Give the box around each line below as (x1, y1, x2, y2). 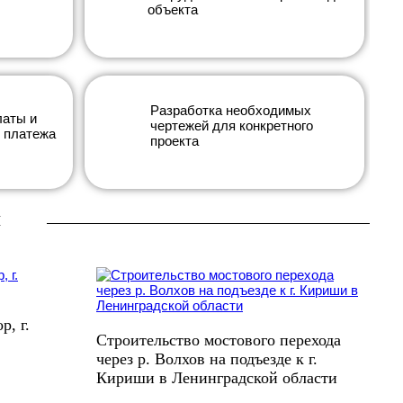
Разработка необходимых (150, 103, 312, 118)
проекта (150, 133, 200, 148)
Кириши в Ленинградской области (96, 369, 337, 387)
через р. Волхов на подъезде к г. (96, 350, 318, 368)
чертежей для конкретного (150, 118, 314, 133)
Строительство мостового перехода (96, 331, 341, 349)
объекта (148, 2, 199, 17)
